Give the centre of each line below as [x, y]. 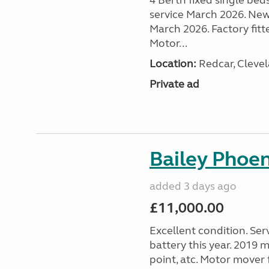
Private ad [174, 84]
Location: [173, 64]
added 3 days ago [193, 186]
